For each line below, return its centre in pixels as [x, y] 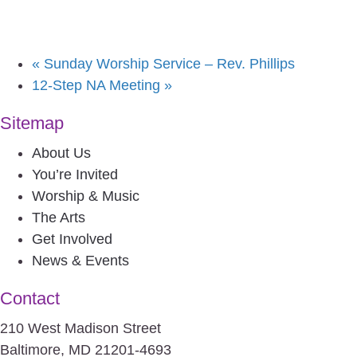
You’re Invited [75, 174]
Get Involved [72, 239]
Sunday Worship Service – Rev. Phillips [167, 63]
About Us [61, 153]
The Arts [59, 217]
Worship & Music [86, 196]
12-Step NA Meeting [98, 85]
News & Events [80, 260]
